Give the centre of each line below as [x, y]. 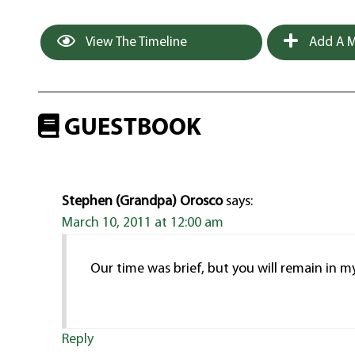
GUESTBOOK [131, 128]
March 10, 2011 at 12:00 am [143, 223]
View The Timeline [136, 42]
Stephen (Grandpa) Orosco [143, 202]
